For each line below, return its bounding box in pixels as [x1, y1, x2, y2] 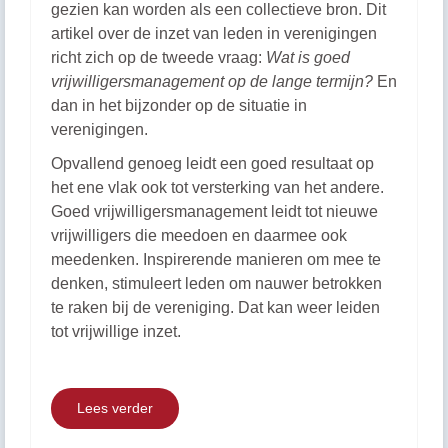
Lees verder [77, 400, 153, 416]
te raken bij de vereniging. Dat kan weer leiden [51, 299, 380, 316]
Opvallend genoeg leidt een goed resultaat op [51, 155, 374, 172]
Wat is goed [266, 49, 350, 66]
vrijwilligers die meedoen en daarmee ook [51, 227, 347, 244]
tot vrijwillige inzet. [51, 323, 181, 340]
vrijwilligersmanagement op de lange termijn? [51, 73, 377, 90]
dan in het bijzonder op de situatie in [51, 97, 307, 114]
